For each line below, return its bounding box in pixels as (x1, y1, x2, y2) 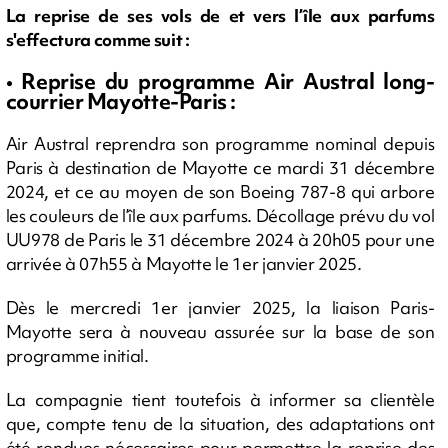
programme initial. (5, 343, 149, 367)
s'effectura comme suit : (5, 27, 190, 51)
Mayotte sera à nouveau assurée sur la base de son (5, 319, 435, 343)
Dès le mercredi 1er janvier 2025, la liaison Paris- (5, 295, 435, 319)
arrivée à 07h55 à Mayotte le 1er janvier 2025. (5, 251, 362, 275)
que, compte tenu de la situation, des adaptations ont (5, 411, 435, 435)
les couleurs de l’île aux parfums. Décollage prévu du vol (5, 203, 435, 227)
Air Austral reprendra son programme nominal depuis (5, 131, 435, 155)
